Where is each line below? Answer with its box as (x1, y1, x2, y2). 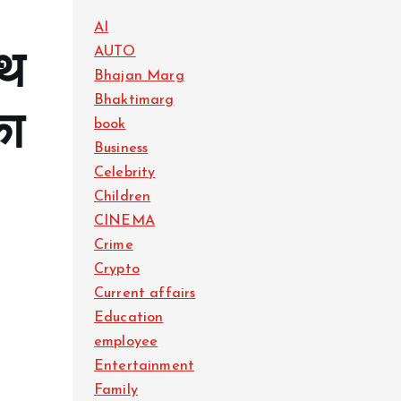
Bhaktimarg (94, 93, 175, 107)
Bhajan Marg (94, 69, 184, 83)
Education (94, 311, 164, 325)
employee (94, 335, 158, 349)
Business (94, 141, 149, 156)
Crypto (94, 262, 140, 277)
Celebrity (94, 166, 156, 180)
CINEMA (94, 214, 155, 228)
